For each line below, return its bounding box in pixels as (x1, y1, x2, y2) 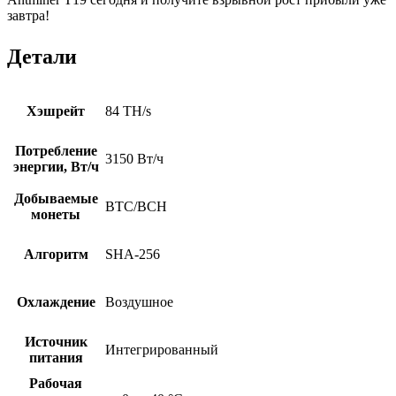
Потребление (14, 143, 97, 159)
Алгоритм (23, 247, 88, 263)
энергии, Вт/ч (12, 159, 99, 175)
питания (28, 350, 83, 366)
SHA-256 (105, 247, 160, 263)
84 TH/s (105, 103, 151, 119)
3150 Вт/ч (105, 151, 164, 167)
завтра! (7, 8, 49, 24)
